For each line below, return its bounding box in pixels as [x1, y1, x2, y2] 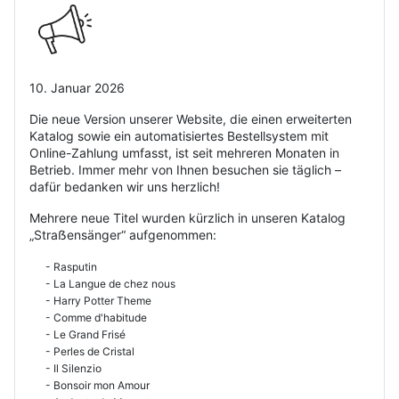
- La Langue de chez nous [29, 277, 175, 291]
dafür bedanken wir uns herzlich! [29, 179, 220, 195]
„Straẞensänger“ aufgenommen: [29, 227, 216, 243]
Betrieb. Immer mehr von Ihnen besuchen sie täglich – [29, 162, 341, 178]
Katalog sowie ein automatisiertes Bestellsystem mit [29, 128, 329, 144]
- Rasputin [29, 260, 97, 274]
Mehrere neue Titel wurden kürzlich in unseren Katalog [29, 210, 346, 226]
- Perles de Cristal [29, 345, 134, 359]
